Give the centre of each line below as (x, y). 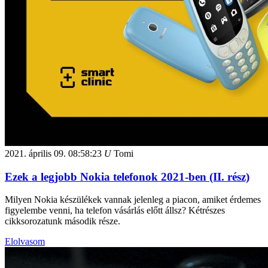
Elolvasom (25, 242)
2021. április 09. (35, 153)
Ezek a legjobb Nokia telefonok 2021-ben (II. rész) (127, 176)
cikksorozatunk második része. (63, 221)
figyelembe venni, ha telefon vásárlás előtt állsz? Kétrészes (115, 211)
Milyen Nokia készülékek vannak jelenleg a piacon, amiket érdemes (133, 200)
